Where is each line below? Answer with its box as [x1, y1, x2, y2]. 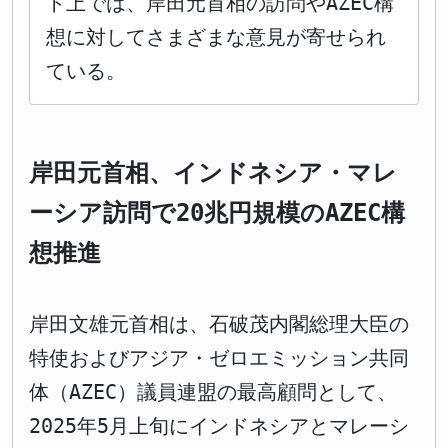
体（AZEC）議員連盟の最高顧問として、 [29, 380, 397, 405]
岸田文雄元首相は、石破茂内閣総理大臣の [29, 312, 409, 337]
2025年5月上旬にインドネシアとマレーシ [29, 414, 409, 439]
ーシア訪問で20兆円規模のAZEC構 [29, 199, 405, 228]
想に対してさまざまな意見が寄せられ [46, 25, 386, 50]
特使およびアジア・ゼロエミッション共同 [29, 346, 409, 371]
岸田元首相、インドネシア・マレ [29, 159, 397, 188]
